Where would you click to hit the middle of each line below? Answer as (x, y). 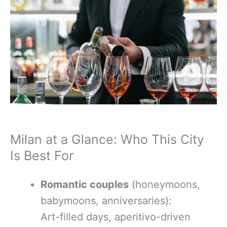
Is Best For (42, 155)
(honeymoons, (164, 184)
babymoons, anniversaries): (106, 200)
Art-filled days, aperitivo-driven (116, 217)
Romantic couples (85, 184)
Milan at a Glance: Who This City (107, 139)
